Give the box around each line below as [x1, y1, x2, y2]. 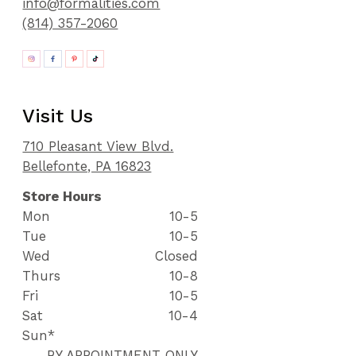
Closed [155, 248, 199, 265]
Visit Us [22, 104, 94, 127]
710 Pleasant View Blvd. [22, 137, 174, 154]
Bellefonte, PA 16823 [22, 157, 152, 174]
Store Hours [22, 188, 103, 205]
